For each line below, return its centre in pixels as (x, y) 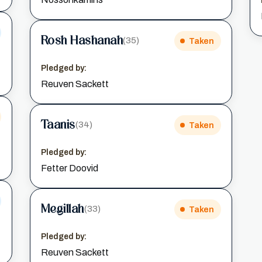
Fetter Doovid (69, 168)
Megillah (62, 209)
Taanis (58, 125)
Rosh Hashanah (82, 41)
